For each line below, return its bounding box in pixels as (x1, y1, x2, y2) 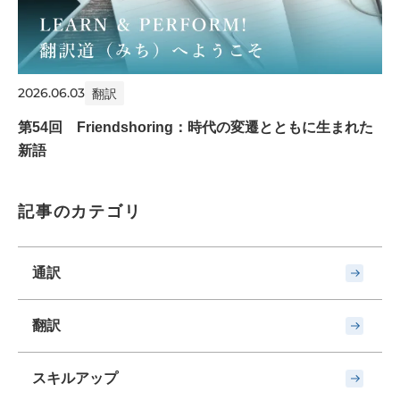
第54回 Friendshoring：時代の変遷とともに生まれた (18, 119, 373, 135)
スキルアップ (32, 370, 118, 386)
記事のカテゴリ (18, 202, 142, 221)
